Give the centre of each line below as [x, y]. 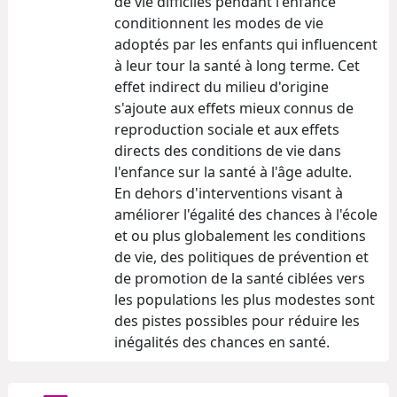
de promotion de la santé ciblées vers [240, 278]
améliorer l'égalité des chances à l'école [246, 214]
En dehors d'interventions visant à [229, 193]
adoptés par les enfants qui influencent [246, 44]
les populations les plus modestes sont [245, 299]
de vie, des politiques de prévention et [241, 257]
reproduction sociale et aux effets [227, 129]
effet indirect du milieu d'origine [222, 86]
